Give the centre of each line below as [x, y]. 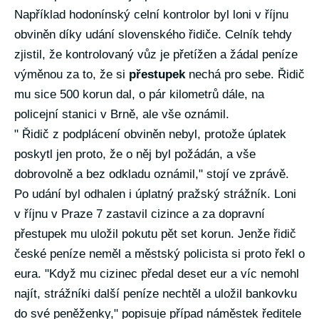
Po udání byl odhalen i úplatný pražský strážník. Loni [155, 194]
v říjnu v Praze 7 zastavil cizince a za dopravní [140, 214]
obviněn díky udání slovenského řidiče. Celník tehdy [153, 35]
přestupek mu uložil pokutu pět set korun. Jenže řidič [155, 234]
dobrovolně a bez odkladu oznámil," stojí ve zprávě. [152, 174]
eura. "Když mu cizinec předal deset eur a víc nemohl [157, 274]
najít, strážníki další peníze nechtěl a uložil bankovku [156, 294]
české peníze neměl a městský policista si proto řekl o [159, 254]
